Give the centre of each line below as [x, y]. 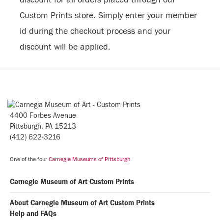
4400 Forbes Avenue [43, 116]
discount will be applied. [65, 47]
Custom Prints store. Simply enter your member [108, 15]
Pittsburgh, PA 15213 [43, 126]
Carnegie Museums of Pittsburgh [89, 159]
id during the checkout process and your [95, 31]
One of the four [29, 159]
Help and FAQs [33, 214]
